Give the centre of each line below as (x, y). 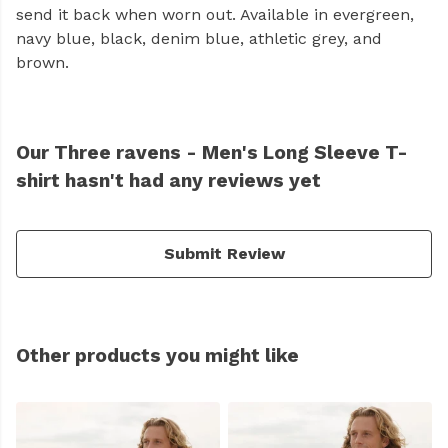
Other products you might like (157, 356)
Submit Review (224, 254)
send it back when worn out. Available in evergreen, (215, 15)
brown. (42, 63)
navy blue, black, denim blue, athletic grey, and (199, 39)
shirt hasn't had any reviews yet (168, 181)
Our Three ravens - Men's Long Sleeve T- (212, 153)
